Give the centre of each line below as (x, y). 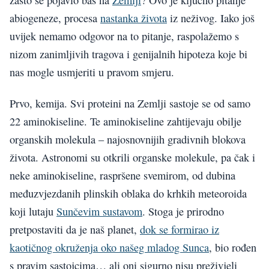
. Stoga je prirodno (183, 211)
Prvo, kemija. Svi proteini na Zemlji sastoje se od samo (130, 103)
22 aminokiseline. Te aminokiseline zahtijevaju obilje (125, 121)
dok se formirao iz (180, 229)
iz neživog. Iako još (211, 18)
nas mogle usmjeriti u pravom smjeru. (92, 72)
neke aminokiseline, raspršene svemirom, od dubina (122, 175)
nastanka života (134, 18)
